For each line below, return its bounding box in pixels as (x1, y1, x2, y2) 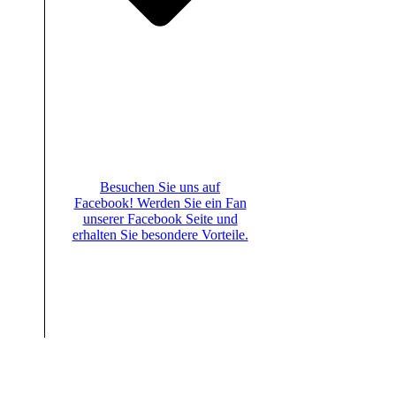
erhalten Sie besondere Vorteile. (72, 226, 248, 242)
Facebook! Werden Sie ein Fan (73, 194, 247, 210)
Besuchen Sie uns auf (100, 179, 220, 194)
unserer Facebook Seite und (82, 210, 238, 226)
